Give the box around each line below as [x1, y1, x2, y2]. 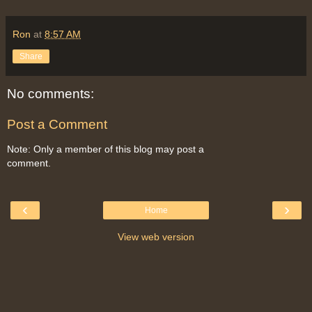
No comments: [7, 86, 94, 102]
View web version [118, 231, 194, 242]
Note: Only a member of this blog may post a [7, 143, 204, 155]
